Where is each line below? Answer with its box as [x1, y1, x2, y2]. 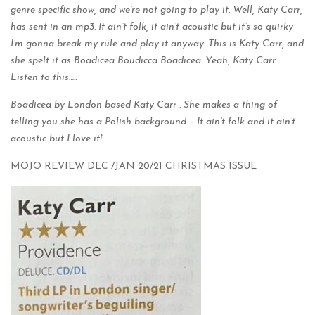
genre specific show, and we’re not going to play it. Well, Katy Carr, [11, 5, 302, 15]
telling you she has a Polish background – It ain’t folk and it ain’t [11, 117, 295, 127]
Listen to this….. [11, 72, 77, 83]
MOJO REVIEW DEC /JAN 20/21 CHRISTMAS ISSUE [11, 161, 257, 172]
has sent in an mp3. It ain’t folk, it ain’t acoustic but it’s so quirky [11, 22, 293, 32]
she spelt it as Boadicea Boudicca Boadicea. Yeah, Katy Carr [11, 56, 276, 66]
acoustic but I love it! [11, 134, 102, 144]
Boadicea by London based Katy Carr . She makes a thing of [11, 100, 277, 110]
